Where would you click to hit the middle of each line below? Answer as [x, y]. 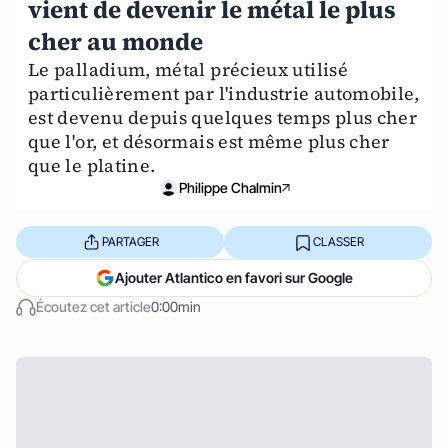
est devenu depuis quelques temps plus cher [223, 117]
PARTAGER [130, 242]
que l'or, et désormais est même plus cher [209, 141]
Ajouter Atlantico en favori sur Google [234, 277]
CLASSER [338, 242]
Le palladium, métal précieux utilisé [188, 69]
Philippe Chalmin [230, 187]
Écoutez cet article [93, 306]
